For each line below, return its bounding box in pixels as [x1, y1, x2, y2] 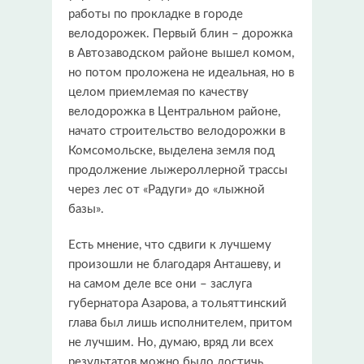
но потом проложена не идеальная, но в [68, 66, 294, 79]
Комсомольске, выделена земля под [68, 144, 275, 157]
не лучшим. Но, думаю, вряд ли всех [68, 336, 273, 349]
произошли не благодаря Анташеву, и [68, 258, 281, 271]
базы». [68, 202, 104, 215]
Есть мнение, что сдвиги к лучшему [68, 238, 271, 251]
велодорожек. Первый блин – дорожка [68, 27, 292, 40]
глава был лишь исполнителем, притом [68, 316, 292, 329]
